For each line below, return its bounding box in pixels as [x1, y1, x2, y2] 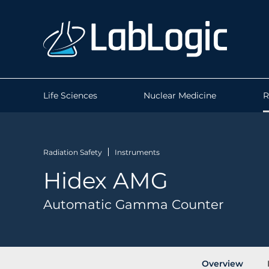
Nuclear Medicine [144, 90, 217, 101]
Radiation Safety [43, 148, 102, 157]
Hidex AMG [43, 166, 168, 194]
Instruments [115, 148, 160, 157]
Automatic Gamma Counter [43, 196, 224, 212]
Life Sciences [43, 90, 97, 101]
